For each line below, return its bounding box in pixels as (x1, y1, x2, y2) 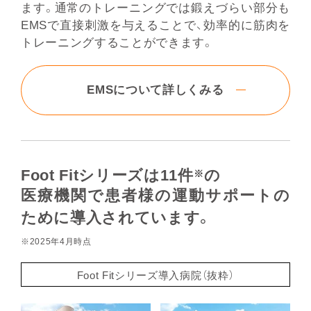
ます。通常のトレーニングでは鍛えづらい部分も (20, 1, 291, 15)
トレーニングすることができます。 (20, 36, 214, 50)
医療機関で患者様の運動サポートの (20, 187, 291, 205)
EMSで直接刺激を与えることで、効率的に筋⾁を (20, 19, 291, 33)
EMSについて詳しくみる (87, 83, 224, 97)
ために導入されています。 (20, 210, 212, 227)
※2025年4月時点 (20, 237, 92, 247)
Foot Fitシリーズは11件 (20, 167, 194, 185)
